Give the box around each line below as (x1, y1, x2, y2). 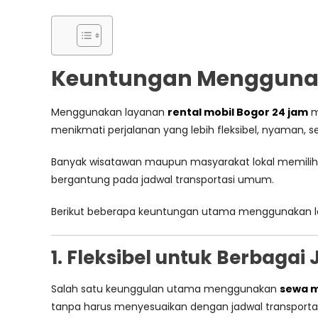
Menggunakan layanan (51, 105, 168, 119)
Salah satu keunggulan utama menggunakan (51, 282, 280, 296)
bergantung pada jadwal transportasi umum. (51, 172, 274, 187)
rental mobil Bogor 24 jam (168, 105, 308, 119)
